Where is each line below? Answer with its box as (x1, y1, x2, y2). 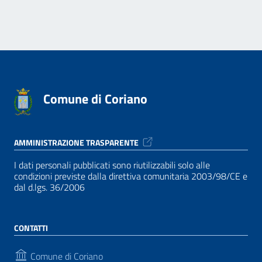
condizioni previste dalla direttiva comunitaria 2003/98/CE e (14, 168, 247, 183)
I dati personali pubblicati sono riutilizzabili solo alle (14, 157, 210, 172)
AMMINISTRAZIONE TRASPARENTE (14, 136, 139, 149)
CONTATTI (14, 221, 48, 234)
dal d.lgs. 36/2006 (14, 180, 85, 194)
